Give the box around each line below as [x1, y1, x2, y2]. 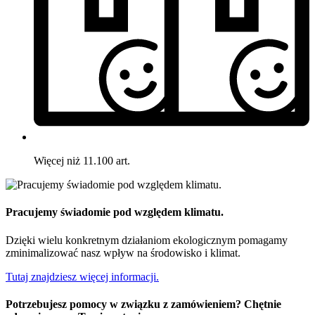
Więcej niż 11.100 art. [34, 154, 130, 167]
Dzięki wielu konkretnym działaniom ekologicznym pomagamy [6, 233, 288, 246]
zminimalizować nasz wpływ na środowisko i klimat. [6, 246, 240, 259]
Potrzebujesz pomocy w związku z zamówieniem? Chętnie [6, 297, 281, 310]
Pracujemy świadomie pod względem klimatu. [6, 206, 224, 219]
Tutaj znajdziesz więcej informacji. [6, 270, 159, 283]
